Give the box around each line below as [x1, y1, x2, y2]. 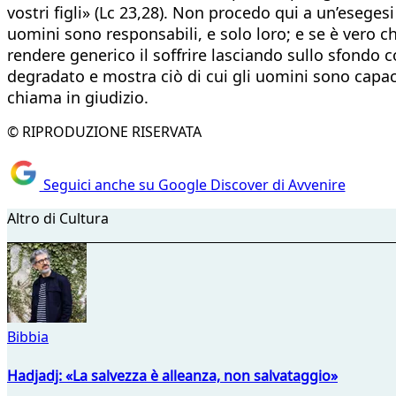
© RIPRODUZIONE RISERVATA [7, 121, 202, 141]
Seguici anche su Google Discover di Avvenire [39, 175, 346, 195]
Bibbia [7, 327, 49, 347]
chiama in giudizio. [7, 86, 148, 108]
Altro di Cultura [7, 209, 109, 229]
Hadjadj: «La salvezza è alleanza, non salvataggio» [7, 365, 338, 385]
